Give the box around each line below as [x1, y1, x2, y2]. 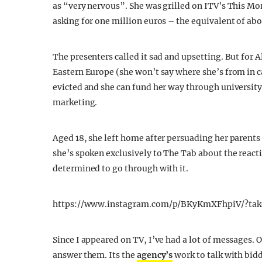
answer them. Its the [53, 250, 137, 260]
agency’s [136, 250, 173, 260]
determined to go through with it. [53, 163, 189, 174]
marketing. [53, 97, 98, 108]
